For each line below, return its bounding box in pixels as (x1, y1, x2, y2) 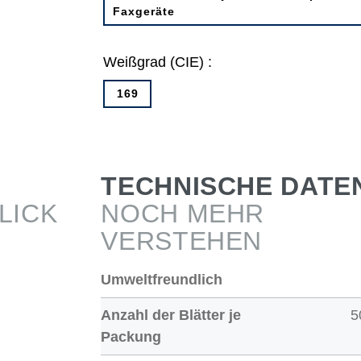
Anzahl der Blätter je (101, 307, 242, 324)
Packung (101, 329, 162, 346)
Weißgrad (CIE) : (103, 54, 212, 71)
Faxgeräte (113, 5, 175, 19)
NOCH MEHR (101, 199, 265, 229)
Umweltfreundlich (101, 272, 223, 288)
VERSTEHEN (101, 226, 263, 256)
